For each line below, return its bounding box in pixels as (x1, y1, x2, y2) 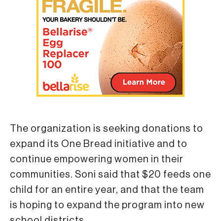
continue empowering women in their (10, 154, 184, 164)
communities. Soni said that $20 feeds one (10, 169, 211, 180)
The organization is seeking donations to (10, 123, 203, 134)
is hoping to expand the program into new (10, 200, 205, 210)
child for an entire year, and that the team (10, 184, 204, 195)
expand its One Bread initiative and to (10, 139, 187, 149)
